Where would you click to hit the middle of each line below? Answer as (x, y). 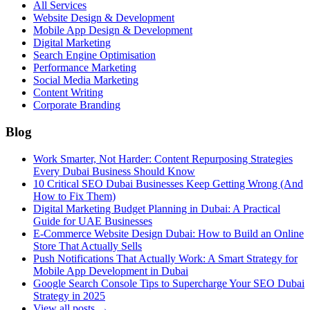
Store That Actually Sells (88, 246)
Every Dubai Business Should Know (114, 171)
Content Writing (68, 93)
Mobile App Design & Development (113, 30)
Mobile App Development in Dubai (111, 271)
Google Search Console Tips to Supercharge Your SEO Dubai (169, 283)
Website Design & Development (104, 18)
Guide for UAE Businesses (93, 221)
